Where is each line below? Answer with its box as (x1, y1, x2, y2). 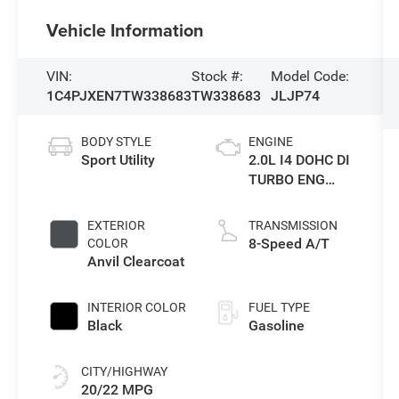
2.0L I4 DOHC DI (248, 151, 350, 168)
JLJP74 (271, 86, 321, 104)
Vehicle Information (46, 16, 205, 43)
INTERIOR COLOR (87, 299, 187, 314)
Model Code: (271, 67, 350, 85)
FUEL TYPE (248, 299, 310, 314)
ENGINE (248, 134, 293, 149)
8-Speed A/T (248, 234, 330, 252)
